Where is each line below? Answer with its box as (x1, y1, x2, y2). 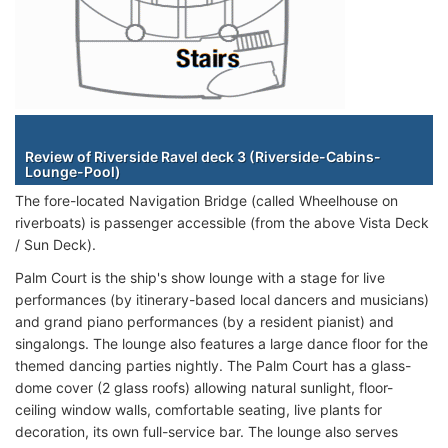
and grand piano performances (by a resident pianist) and (15, 312, 394, 330)
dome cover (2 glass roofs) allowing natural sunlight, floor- (15, 378, 393, 396)
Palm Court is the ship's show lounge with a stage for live (15, 268, 385, 286)
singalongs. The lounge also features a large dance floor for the (15, 334, 428, 352)
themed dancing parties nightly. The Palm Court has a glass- (15, 356, 411, 374)
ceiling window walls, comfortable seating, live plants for (15, 400, 382, 418)
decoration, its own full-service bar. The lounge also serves (15, 422, 398, 440)
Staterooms (193, 120, 270, 137)
